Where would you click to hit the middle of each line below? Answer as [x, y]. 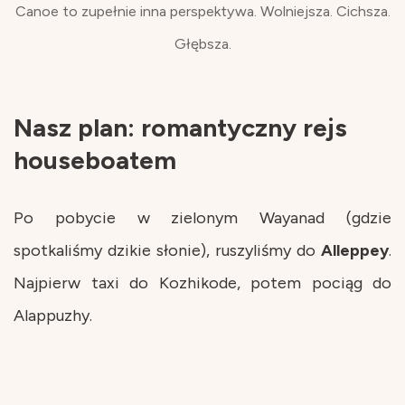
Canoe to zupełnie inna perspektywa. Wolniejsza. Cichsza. [202, 11]
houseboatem [95, 160]
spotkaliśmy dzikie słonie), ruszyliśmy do [167, 250]
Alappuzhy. [53, 315]
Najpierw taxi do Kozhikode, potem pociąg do [202, 283]
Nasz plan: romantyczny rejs [180, 127]
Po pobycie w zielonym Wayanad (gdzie [202, 217]
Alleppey [355, 250]
